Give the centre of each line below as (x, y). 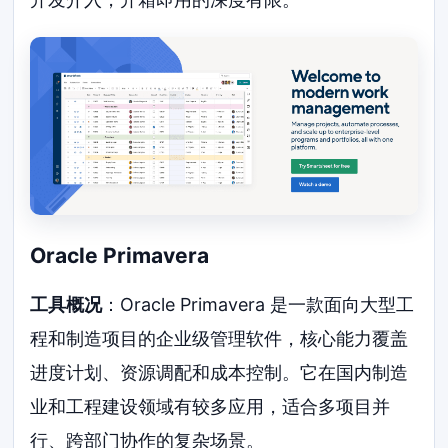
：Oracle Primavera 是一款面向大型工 (258, 305)
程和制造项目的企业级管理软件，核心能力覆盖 (219, 339)
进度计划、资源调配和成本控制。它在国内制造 (219, 373)
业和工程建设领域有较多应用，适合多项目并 (210, 407)
